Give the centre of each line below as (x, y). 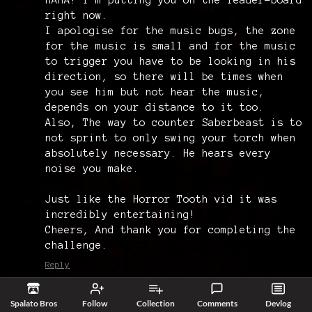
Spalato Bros (34, 303)
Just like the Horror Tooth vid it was (161, 199)
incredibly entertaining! (120, 214)
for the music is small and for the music (171, 46)
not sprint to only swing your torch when (171, 138)
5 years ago (181, 288)
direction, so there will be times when (164, 76)
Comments (217, 303)
